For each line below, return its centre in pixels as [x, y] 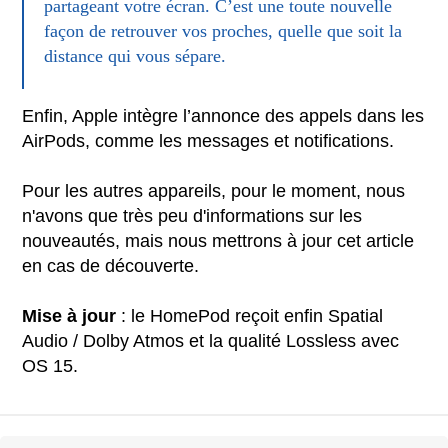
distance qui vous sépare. [135, 55]
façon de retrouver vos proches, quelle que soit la [223, 30]
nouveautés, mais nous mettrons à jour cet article [218, 240]
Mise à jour [72, 315]
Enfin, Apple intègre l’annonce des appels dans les [223, 115]
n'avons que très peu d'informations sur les [192, 215]
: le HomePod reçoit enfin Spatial [252, 315]
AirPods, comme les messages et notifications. [208, 140]
